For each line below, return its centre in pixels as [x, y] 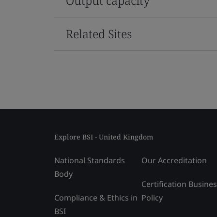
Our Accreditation [174, 160]
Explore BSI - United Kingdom [104, 137]
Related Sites [99, 33]
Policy [152, 197]
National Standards [90, 160]
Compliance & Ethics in [96, 197]
